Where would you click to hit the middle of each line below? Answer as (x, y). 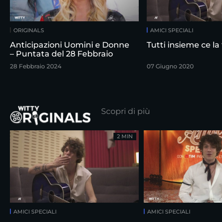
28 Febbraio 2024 (36, 66)
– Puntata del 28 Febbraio (61, 54)
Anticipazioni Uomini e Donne (70, 45)
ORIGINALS (29, 30)
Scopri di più (125, 111)
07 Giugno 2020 (170, 66)
